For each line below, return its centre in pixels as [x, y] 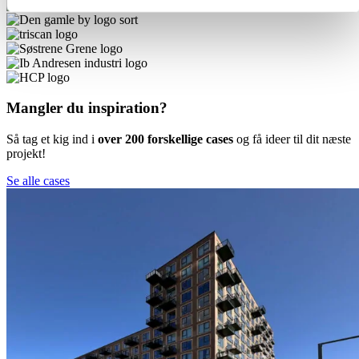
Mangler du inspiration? [87, 108]
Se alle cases [38, 181]
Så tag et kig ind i [52, 139]
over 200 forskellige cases [165, 139]
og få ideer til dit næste [292, 139]
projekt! [26, 154]
